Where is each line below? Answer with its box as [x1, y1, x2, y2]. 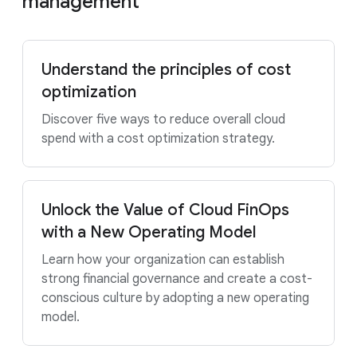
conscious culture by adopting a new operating [41, 290, 309, 306]
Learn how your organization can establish [41, 252, 284, 268]
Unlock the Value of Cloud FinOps [41, 200, 289, 220]
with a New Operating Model [41, 222, 256, 242]
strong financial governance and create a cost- [41, 271, 312, 287]
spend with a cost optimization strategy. [41, 131, 275, 147]
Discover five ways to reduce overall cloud [41, 112, 285, 127]
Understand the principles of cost [41, 60, 291, 80]
